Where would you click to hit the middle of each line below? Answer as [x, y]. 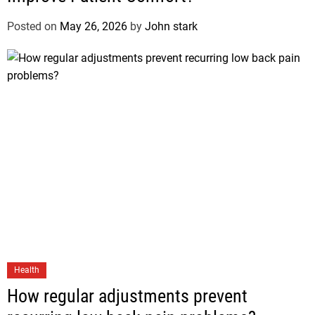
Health [27, 270]
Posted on [33, 26]
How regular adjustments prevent [127, 296]
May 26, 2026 [94, 26]
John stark [171, 26]
